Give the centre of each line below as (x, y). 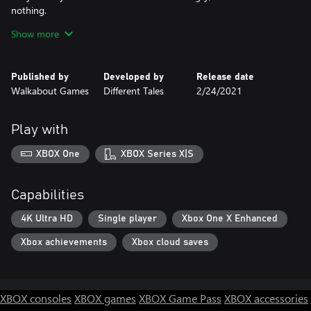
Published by (40, 77)
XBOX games (105, 298)
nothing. (29, 10)
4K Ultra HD (47, 219)
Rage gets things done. (60, 24)
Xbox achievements (64, 242)
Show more (35, 34)
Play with (40, 130)
